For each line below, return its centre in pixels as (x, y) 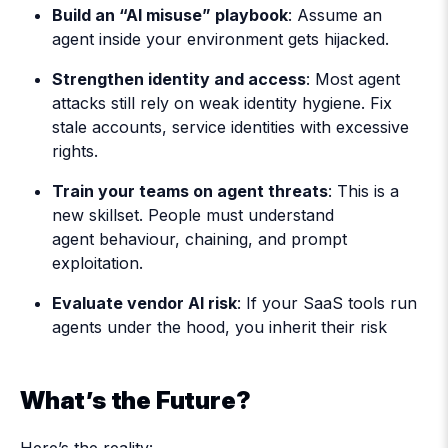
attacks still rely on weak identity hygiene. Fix (222, 102)
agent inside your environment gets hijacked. (223, 38)
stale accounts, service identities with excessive (230, 126)
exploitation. (102, 262)
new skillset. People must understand (193, 214)
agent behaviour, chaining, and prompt (199, 238)
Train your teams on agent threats (190, 190)
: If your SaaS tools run (327, 302)
